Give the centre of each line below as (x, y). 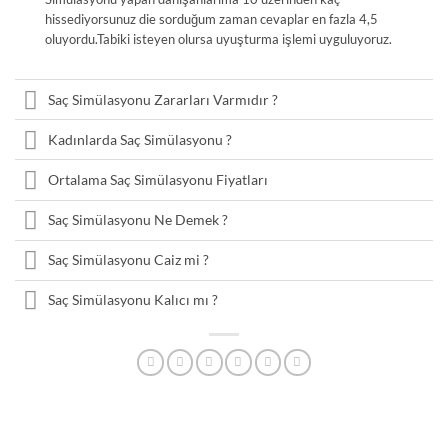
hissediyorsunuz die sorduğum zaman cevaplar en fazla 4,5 (211, 19)
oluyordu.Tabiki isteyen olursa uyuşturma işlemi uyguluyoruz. (218, 39)
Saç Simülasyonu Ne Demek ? (137, 220)
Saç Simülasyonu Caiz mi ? (128, 260)
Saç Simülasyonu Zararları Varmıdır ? (162, 99)
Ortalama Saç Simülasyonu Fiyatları (157, 180)
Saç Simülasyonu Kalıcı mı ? (132, 300)
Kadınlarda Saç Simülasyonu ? (139, 139)
